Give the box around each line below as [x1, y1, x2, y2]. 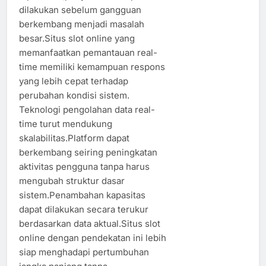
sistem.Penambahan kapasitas [19, 189, 145, 201]
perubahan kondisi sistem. [19, 89, 129, 101]
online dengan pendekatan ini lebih [19, 232, 166, 243]
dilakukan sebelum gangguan [19, 4, 141, 15]
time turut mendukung [19, 118, 112, 129]
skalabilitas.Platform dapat [19, 132, 129, 144]
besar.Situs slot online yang [19, 32, 135, 44]
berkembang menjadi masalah [19, 18, 144, 30]
